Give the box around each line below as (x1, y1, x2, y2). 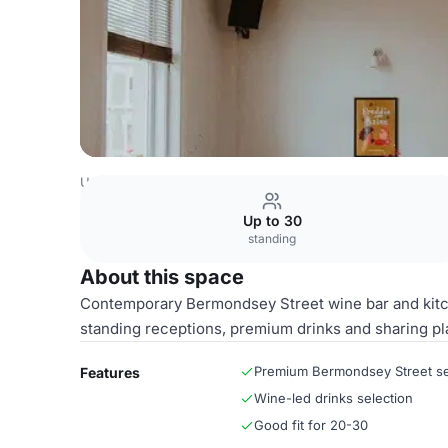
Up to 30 (242, 212, 302, 229)
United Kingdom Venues (80, 174, 231, 190)
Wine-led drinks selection (254, 390, 413, 406)
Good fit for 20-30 (254, 417, 368, 433)
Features (80, 364, 140, 381)
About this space (80, 265, 244, 289)
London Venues (245, 174, 343, 190)
